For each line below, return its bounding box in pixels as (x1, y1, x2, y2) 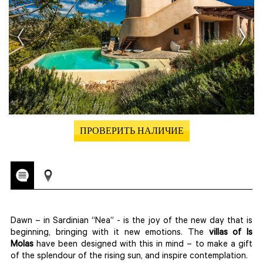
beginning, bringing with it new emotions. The (11, 228, 209, 238)
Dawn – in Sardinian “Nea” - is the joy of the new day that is (11, 217, 252, 227)
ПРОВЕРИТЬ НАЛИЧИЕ (79, 128, 184, 137)
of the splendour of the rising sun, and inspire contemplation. (11, 252, 250, 262)
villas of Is (208, 228, 253, 238)
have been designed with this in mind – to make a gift (33, 240, 252, 250)
